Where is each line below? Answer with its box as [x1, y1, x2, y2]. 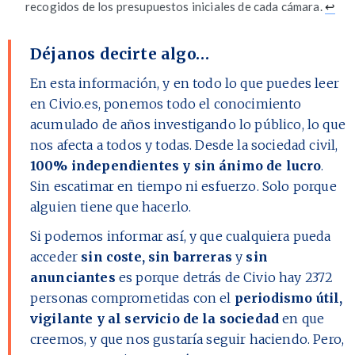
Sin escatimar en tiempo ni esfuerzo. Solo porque [30, 178, 337, 195]
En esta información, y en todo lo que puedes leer [30, 75, 339, 92]
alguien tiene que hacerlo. [30, 199, 192, 216]
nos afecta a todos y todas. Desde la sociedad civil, [30, 137, 338, 154]
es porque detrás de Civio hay [115, 269, 305, 286]
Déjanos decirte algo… [30, 44, 210, 64]
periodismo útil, [234, 290, 343, 307]
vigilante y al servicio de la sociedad [30, 311, 280, 327]
